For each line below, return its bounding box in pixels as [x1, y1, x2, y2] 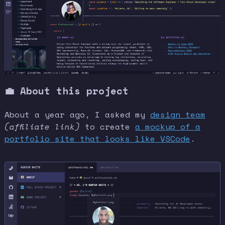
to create [79, 121, 135, 133]
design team [150, 108, 205, 121]
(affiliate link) [4, 121, 80, 133]
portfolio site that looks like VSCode [4, 133, 190, 145]
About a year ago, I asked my [4, 108, 150, 121]
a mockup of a [135, 121, 200, 133]
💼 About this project [4, 83, 129, 98]
